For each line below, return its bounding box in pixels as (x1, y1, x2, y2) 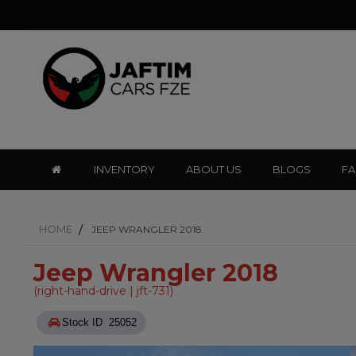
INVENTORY (94, 163, 156, 176)
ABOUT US (186, 163, 242, 176)
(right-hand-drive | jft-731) (33, 284, 173, 298)
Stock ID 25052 (106, 316, 137, 328)
